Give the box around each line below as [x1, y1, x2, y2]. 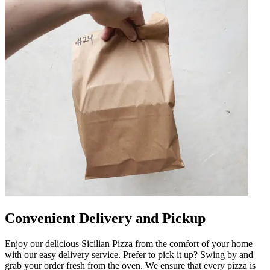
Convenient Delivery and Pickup [5, 210, 206, 227]
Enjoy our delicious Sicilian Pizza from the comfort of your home [5, 239, 253, 250]
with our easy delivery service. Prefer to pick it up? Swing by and [5, 250, 253, 260]
